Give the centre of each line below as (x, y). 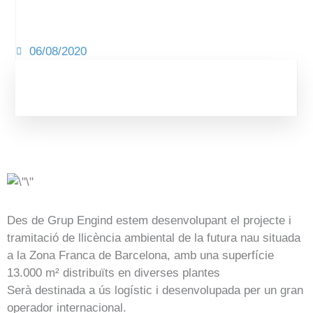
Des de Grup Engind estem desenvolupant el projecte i (149, 221)
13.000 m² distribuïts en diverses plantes (114, 273)
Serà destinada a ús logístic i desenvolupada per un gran (155, 291)
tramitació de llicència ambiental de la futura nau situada (154, 238)
